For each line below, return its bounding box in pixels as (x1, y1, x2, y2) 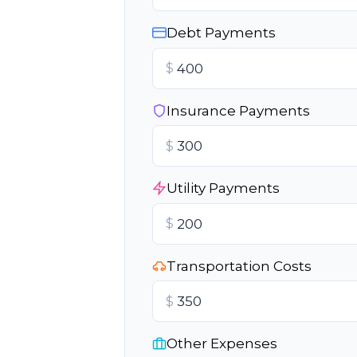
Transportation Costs (167, 257, 312, 274)
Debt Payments (167, 25, 276, 41)
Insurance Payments (167, 102, 310, 119)
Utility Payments (167, 180, 280, 197)
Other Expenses (167, 335, 277, 352)
